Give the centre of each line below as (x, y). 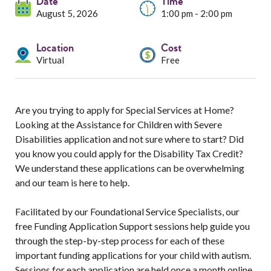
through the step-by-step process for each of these (120, 240)
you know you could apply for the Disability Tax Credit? (129, 153)
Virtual (50, 60)
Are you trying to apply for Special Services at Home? (125, 110)
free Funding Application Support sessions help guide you (132, 226)
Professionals (80, 66)
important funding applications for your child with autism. (133, 255)
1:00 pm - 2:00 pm (197, 13)
